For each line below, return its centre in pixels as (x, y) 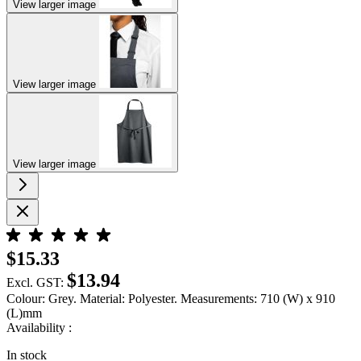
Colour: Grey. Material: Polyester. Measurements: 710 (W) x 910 (171, 298)
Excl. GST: (35, 282)
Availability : (39, 327)
